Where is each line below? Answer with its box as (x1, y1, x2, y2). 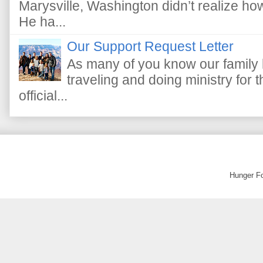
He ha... (19, 14, 66, 29)
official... (19, 87, 68, 103)
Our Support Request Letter (67, 38, 234, 54)
